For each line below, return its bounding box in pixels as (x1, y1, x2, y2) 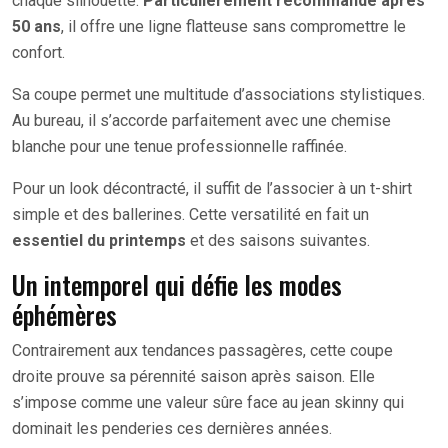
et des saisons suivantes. (186, 230, 370, 250)
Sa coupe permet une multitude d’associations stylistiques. (12, 84, 425, 104)
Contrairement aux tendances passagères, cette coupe (12, 340, 393, 360)
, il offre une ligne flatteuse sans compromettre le (61, 16, 406, 36)
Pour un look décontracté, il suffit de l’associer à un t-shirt (12, 178, 412, 198)
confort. (12, 42, 65, 62)
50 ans (12, 16, 61, 36)
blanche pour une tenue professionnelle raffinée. (12, 136, 347, 156)
